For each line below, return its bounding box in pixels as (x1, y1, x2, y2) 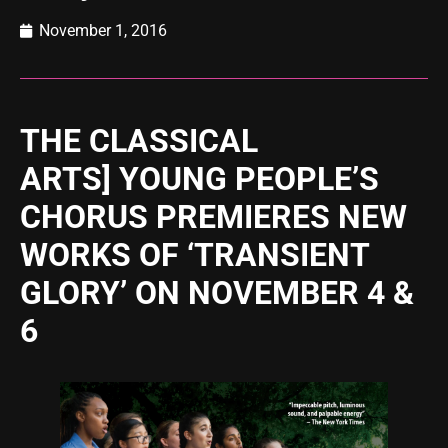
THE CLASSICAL (20, 122, 258, 160)
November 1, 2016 (39, 21, 167, 40)
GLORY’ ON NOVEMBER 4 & (20, 274, 414, 312)
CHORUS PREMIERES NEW (20, 198, 407, 236)
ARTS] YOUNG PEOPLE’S (20, 160, 379, 198)
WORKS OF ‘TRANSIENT (20, 236, 369, 274)
